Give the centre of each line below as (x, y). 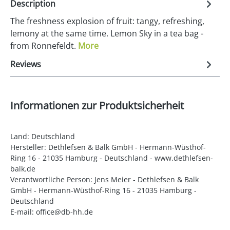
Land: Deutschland (43, 137)
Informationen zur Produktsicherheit (97, 106)
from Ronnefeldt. (44, 46)
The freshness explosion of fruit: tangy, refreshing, (107, 21)
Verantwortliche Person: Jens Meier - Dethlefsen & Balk (104, 180)
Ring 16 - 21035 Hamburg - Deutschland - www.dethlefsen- (112, 158)
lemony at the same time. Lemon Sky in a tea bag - (107, 34)
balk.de (23, 169)
